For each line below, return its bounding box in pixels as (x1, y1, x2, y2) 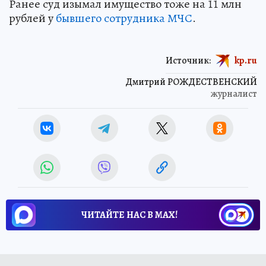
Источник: (166, 53, 211, 67)
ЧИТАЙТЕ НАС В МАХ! (81, 208, 178, 221)
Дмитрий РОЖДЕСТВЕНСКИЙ (125, 75, 257, 88)
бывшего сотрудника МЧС (56, 9, 192, 26)
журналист (211, 87, 257, 100)
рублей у (9, 9, 56, 26)
